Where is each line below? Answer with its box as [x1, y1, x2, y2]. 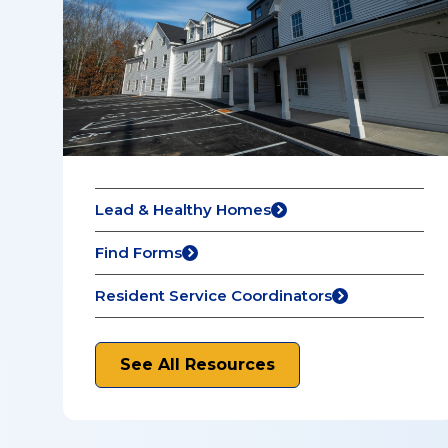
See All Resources [120, 355, 275, 374]
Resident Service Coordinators [95, 286, 332, 305]
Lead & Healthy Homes [95, 200, 271, 219]
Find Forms [95, 243, 182, 262]
